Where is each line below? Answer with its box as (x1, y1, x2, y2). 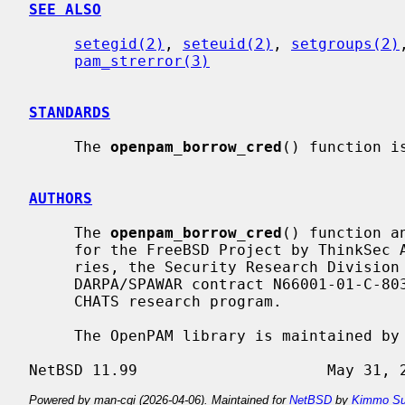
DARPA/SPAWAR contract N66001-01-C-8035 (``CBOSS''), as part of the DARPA (29, 275, 74, 293)
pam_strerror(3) (74, 52, 210, 70)
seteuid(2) (183, 34, 273, 52)
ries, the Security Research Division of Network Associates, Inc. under (29, 258, 74, 276)
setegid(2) (74, 34, 165, 52)
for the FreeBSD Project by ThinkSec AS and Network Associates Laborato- (29, 240, 74, 259)
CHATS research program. (29, 292, 74, 310)
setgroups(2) (291, 34, 400, 52)
